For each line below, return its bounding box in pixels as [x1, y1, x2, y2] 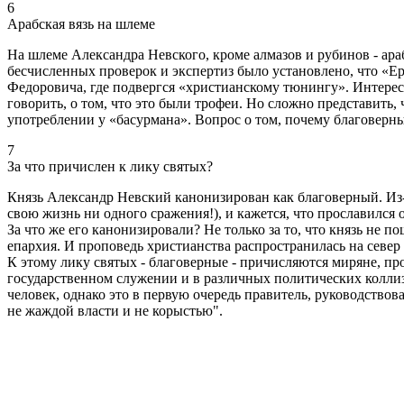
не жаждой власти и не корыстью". [7, 302, 223, 318]
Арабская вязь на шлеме [7, 15, 155, 32]
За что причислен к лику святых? [7, 158, 213, 174]
